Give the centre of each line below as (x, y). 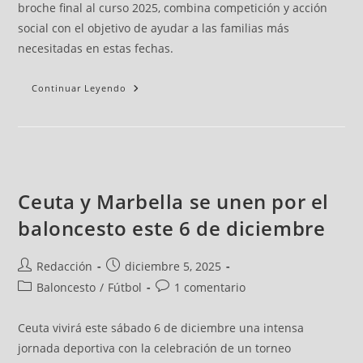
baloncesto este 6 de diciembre (172, 228)
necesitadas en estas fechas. (96, 49)
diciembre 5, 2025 (173, 267)
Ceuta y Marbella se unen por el (174, 202)
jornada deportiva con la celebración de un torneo (155, 348)
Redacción (65, 267)
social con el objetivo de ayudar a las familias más (154, 28)
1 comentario (210, 288)
